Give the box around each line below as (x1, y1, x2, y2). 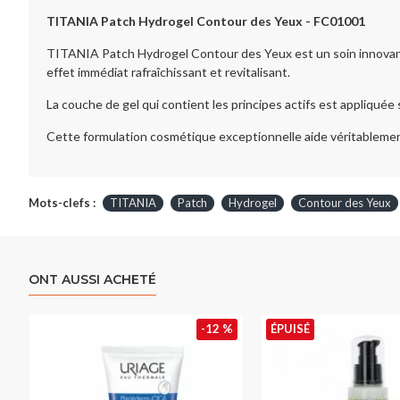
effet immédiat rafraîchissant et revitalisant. (46, 64, 290, 79)
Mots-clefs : (29, 196, 96, 210)
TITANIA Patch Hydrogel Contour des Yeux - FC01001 (46, 13, 368, 29)
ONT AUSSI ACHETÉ (29, 271, 156, 287)
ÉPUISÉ (271, 321, 310, 336)
